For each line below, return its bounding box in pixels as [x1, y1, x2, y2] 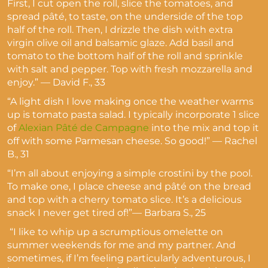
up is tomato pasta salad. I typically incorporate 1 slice [7, 109, 260, 120]
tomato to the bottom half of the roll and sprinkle [7, 50, 243, 62]
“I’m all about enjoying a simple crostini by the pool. [7, 167, 252, 179]
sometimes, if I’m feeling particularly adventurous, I [7, 252, 251, 264]
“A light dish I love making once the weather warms [7, 96, 254, 107]
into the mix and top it [149, 122, 259, 133]
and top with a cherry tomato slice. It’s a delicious [7, 194, 242, 205]
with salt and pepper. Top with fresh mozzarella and [7, 63, 252, 75]
